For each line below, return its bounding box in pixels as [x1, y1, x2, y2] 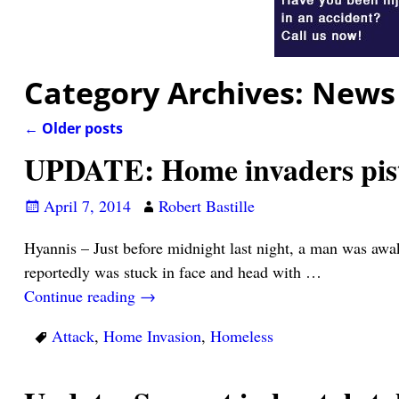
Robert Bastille [158, 194, 255, 216]
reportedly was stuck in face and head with [23, 261, 305, 283]
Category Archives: [23, 72, 312, 114]
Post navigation [23, 133, 191, 163]
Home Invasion [102, 325, 201, 347]
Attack [51, 325, 94, 347]
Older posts [37, 118, 123, 138]
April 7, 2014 [43, 194, 131, 216]
